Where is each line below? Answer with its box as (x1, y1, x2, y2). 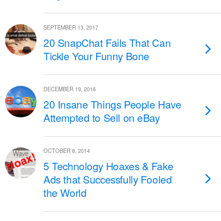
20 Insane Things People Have (43, 97, 182, 111)
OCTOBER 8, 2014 (43, 147, 90, 154)
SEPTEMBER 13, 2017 (43, 23, 98, 31)
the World (43, 185, 87, 200)
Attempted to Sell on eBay (43, 110, 160, 125)
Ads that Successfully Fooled (43, 172, 172, 186)
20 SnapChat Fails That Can (43, 35, 171, 50)
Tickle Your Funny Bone (43, 48, 149, 63)
